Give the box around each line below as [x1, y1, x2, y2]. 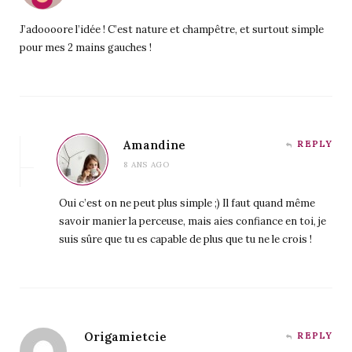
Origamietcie [84, 328, 167, 344]
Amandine [123, 137, 185, 152]
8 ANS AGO [123, 159, 170, 170]
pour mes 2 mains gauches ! [20, 40, 152, 54]
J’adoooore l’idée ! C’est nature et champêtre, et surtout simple [20, 22, 324, 36]
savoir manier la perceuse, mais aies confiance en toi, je [59, 214, 326, 228]
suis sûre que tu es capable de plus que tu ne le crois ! [59, 232, 312, 246]
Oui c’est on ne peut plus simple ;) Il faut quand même [59, 196, 315, 210]
